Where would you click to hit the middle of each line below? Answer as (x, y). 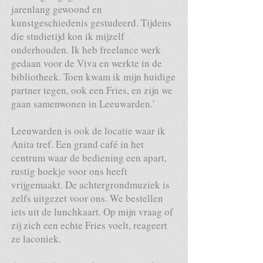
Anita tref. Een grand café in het (77, 144)
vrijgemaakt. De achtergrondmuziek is (90, 185)
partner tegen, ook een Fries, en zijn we (92, 90)
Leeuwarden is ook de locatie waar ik (88, 131)
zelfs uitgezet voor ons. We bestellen (87, 198)
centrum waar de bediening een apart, (89, 158)
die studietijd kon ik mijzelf (68, 36)
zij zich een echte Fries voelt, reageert (89, 225)
